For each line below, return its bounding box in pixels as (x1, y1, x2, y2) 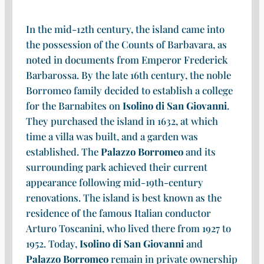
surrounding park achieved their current (25, 160, 207, 174)
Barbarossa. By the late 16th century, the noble (25, 68, 231, 82)
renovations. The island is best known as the (25, 191, 222, 204)
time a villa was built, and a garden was (25, 130, 198, 143)
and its (183, 145, 216, 159)
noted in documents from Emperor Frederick (25, 53, 227, 67)
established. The (25, 145, 101, 159)
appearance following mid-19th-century (25, 176, 203, 189)
